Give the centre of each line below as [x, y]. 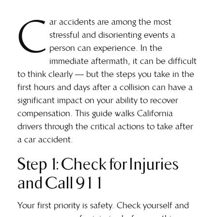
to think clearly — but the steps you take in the [106, 74]
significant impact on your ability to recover [98, 101]
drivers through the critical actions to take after [105, 127]
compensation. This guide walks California [95, 114]
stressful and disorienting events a [112, 35]
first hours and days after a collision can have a [105, 87]
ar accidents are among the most [110, 22]
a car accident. [45, 140]
